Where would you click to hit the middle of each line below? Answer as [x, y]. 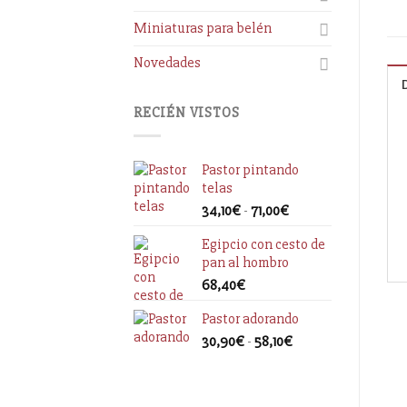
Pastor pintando [250, 169]
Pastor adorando [250, 318]
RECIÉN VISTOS [187, 113]
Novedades [167, 63]
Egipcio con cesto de [263, 244]
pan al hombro [245, 262]
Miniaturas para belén [203, 29]
